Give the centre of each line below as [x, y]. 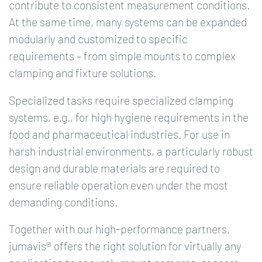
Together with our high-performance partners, [119, 229]
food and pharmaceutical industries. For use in [119, 134]
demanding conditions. [63, 202]
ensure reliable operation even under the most [118, 185]
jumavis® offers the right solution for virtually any [125, 246]
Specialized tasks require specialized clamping [121, 100]
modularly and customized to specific [98, 39]
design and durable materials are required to [114, 168]
